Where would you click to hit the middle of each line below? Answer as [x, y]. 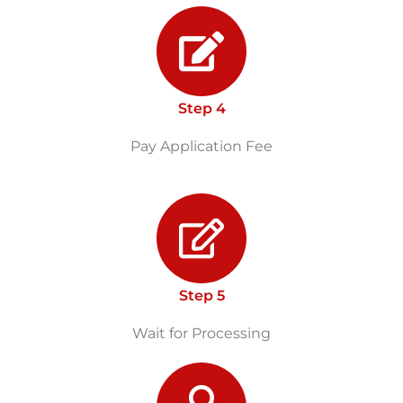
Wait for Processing [201, 333]
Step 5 [201, 295]
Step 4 [201, 108]
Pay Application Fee [201, 146]
